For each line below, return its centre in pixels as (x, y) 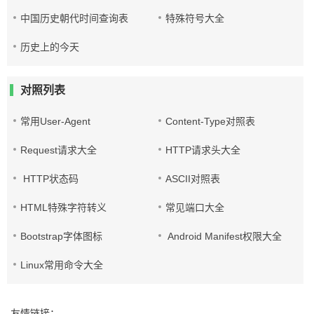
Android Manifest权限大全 (224, 236)
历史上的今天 (50, 47)
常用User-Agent (55, 121)
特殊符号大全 (195, 18)
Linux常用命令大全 (62, 265)
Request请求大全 (59, 150)
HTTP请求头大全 (203, 150)
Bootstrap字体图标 (61, 236)
